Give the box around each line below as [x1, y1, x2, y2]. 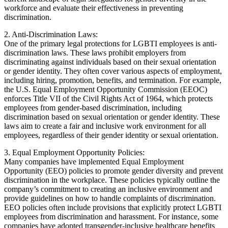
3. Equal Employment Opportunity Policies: [4, 148, 145, 157]
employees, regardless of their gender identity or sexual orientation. [4, 130, 218, 139]
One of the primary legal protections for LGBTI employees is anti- [4, 39, 217, 48]
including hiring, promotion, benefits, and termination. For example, [4, 75, 221, 84]
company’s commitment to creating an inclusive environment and [4, 184, 212, 193]
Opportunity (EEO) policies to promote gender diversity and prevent [4, 166, 223, 175]
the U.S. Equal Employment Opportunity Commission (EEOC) [4, 84, 207, 94]
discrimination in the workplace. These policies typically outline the [4, 175, 220, 184]
